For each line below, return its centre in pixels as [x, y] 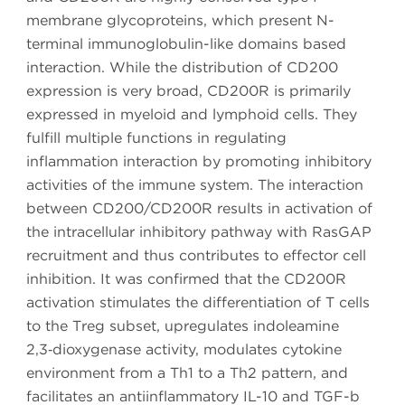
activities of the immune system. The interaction [195, 185]
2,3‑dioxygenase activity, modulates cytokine [184, 350]
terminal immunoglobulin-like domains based [186, 44]
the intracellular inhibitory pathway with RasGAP [199, 232]
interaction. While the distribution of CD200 [182, 68]
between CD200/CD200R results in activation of [199, 209]
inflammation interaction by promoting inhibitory [199, 162]
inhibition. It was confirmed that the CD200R [186, 279]
